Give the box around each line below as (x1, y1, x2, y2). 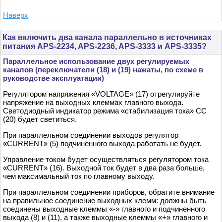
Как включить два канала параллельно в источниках (2, 33, 212, 42)
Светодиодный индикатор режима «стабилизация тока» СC (3, 107, 207, 115)
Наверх (3, 11, 28, 20)
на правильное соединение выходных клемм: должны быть (3, 196, 207, 205)
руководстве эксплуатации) (3, 74, 104, 83)
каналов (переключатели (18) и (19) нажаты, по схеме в (3, 65, 203, 74)
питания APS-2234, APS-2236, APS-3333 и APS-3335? (2, 42, 207, 51)
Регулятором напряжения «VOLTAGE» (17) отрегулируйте (3, 90, 200, 99)
